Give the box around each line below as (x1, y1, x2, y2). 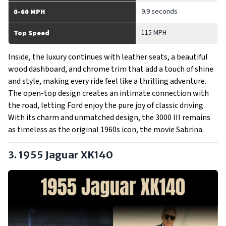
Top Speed (14, 28, 49, 38)
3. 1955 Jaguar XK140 (8, 148, 113, 161)
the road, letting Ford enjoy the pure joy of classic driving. (8, 100, 205, 111)
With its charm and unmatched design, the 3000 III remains (8, 112, 210, 123)
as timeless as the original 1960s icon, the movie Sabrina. (8, 124, 204, 135)
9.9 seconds (141, 7, 178, 17)
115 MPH (141, 28, 166, 38)
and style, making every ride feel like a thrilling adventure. (8, 76, 206, 87)
